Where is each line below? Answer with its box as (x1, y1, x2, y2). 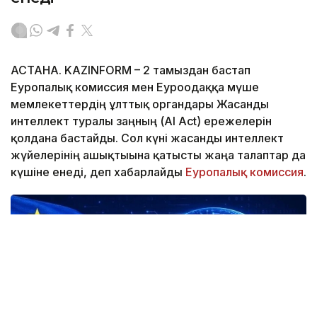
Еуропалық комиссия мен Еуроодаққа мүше (11, 80, 259, 95)
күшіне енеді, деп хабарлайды (11, 165, 185, 180)
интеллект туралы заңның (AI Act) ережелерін (11, 114, 272, 129)
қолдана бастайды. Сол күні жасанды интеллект (11, 131, 284, 146)
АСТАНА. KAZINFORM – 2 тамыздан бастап (11, 63, 250, 78)
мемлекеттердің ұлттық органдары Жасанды (11, 97, 269, 112)
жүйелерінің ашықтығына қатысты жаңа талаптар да (11, 148, 306, 163)
